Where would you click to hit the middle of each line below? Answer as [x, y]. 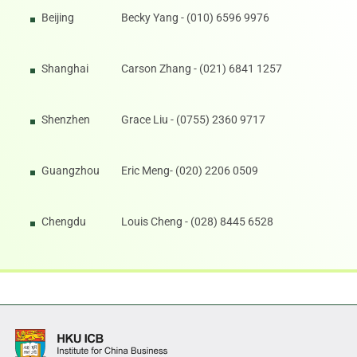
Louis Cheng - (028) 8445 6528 [198, 222]
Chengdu [64, 222]
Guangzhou [71, 171]
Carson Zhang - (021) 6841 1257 [202, 69]
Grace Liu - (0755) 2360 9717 [194, 120]
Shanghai [65, 69]
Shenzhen [66, 120]
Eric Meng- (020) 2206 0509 [190, 171]
